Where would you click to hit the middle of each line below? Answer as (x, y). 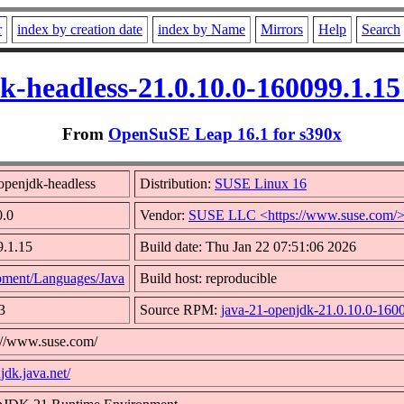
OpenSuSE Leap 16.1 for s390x (225, 133)
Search (381, 29)
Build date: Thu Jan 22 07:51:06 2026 (248, 246)
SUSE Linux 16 (261, 183)
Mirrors (282, 29)
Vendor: (164, 215)
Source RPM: (180, 309)
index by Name (202, 29)
